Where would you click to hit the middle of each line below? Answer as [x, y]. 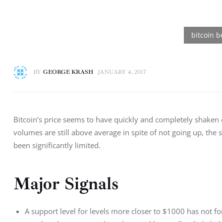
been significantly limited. [57, 145]
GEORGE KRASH [68, 72]
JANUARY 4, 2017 [122, 72]
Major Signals [66, 184]
